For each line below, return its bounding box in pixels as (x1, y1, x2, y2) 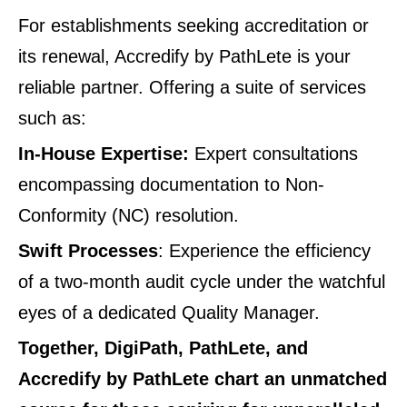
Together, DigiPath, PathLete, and (18, 338, 308, 359)
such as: (18, 108, 86, 129)
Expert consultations (189, 144, 358, 164)
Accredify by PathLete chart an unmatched (18, 369, 387, 390)
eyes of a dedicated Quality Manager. (18, 303, 320, 323)
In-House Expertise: (18, 144, 189, 164)
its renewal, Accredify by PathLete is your (18, 46, 351, 67)
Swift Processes (18, 241, 158, 262)
